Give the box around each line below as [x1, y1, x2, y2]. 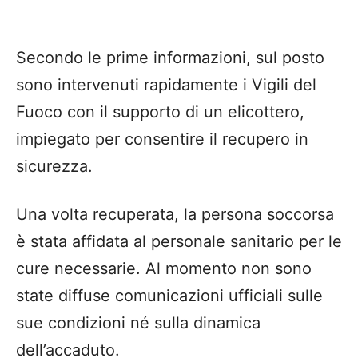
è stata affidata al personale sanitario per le [16, 231, 342, 251]
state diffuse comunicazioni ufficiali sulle [16, 285, 323, 305]
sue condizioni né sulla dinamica [16, 312, 261, 332]
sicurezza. [16, 156, 93, 176]
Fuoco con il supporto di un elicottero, [16, 101, 304, 121]
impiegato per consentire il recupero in [16, 129, 308, 149]
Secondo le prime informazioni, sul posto [16, 47, 324, 67]
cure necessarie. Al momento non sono [16, 258, 312, 278]
